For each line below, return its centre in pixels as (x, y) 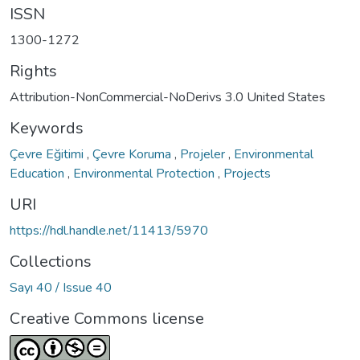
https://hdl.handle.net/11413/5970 (109, 230)
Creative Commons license (107, 318)
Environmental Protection (145, 173)
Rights (33, 71)
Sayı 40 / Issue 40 (61, 287)
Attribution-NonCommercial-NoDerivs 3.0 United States (168, 97)
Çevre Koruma (133, 154)
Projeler (204, 154)
